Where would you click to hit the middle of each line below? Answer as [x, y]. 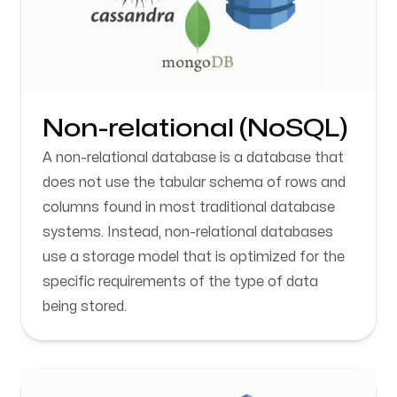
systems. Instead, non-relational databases [188, 232]
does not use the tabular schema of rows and [194, 183]
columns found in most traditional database [189, 207]
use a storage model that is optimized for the [194, 257]
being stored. [85, 307]
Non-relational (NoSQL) [195, 129]
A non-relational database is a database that [193, 158]
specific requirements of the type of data [180, 282]
